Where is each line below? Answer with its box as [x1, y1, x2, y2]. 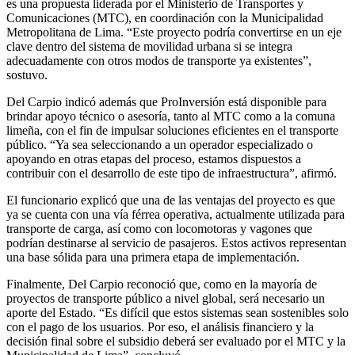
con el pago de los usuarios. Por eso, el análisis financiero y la [6, 319, 314, 334]
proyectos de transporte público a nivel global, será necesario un [6, 291, 325, 305]
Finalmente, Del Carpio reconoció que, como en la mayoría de [6, 277, 317, 291]
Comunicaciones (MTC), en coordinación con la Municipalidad [6, 10, 323, 25]
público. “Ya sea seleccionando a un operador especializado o [6, 137, 313, 151]
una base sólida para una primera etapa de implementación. [6, 250, 300, 264]
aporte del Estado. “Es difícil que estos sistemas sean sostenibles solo [6, 305, 349, 319]
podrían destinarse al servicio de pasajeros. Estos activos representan [6, 235, 346, 250]
